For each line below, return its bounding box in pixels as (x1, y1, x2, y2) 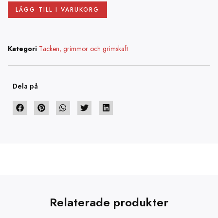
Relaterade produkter (50, 193, 168, 211)
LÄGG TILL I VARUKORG (16, 5, 99, 14)
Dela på (13, 81, 38, 91)
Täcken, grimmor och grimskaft (39, 43, 128, 54)
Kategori (8, 43, 37, 54)
